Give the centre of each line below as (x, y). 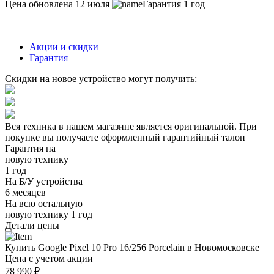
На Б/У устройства (44, 181)
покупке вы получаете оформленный (84, 137)
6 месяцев (25, 192)
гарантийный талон (204, 137)
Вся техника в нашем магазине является (90, 126)
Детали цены (32, 225)
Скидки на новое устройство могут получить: (101, 78)
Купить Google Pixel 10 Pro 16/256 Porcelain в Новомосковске (132, 247)
